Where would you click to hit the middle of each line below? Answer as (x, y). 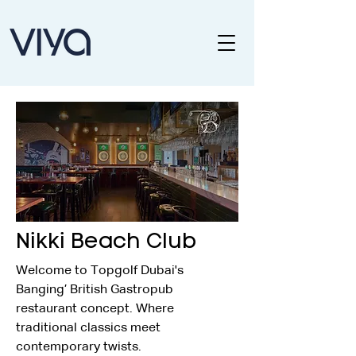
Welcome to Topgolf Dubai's (101, 271)
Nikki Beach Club (106, 243)
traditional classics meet (90, 328)
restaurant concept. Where (97, 309)
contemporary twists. (79, 347)
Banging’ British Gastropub (96, 290)
